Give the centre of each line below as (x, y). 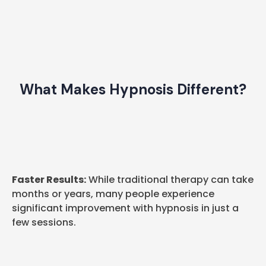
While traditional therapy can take (170, 179)
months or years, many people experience (113, 194)
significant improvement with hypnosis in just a (125, 208)
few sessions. (44, 222)
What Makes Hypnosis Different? (133, 89)
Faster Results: (49, 179)
